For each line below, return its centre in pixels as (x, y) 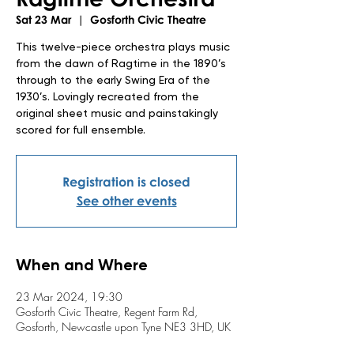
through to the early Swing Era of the (113, 81)
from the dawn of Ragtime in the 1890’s (121, 64)
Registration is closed (126, 182)
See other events (126, 201)
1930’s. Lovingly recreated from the (107, 97)
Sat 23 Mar (43, 19)
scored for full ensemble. (81, 130)
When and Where (82, 266)
